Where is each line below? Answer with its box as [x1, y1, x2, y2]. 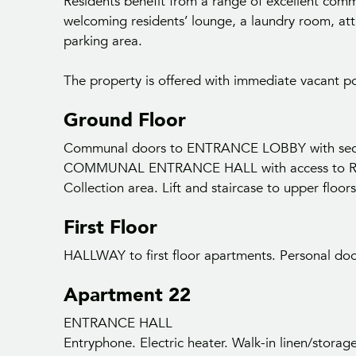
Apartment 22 [64, 282, 191, 309]
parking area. [64, 32, 142, 51]
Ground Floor [64, 107, 186, 134]
